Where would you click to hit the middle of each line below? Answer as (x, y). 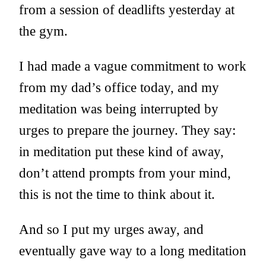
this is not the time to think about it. (117, 194)
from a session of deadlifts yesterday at (127, 10)
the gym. (43, 31)
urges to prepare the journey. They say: (127, 130)
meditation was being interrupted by (119, 109)
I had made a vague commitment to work (133, 66)
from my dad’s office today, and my (119, 88)
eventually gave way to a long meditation (133, 251)
